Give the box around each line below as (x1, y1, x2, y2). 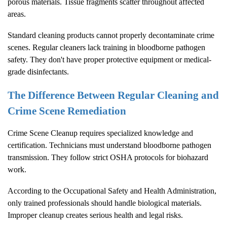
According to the (8, 186, 63, 196)
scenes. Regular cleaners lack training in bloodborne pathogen (8, 43, 205, 52)
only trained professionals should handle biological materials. (8, 199, 202, 208)
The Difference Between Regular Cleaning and (8, 89, 219, 101)
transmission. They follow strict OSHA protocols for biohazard (8, 153, 208, 162)
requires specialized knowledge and (78, 129, 193, 138)
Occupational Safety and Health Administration (63, 186, 214, 196)
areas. (8, 9, 26, 18)
